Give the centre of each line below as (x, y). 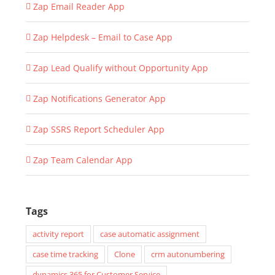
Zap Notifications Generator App (99, 99)
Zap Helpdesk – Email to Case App (103, 37)
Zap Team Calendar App (83, 160)
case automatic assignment (149, 234)
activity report (58, 234)
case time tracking (65, 254)
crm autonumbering (188, 254)
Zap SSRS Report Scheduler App (99, 129)
